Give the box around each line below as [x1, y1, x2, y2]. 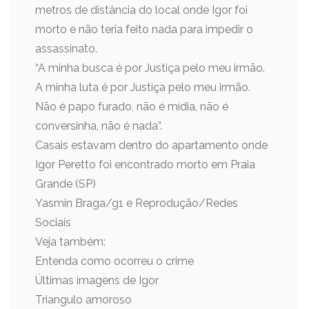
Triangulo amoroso [35, 293, 132, 306]
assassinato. [35, 42, 97, 55]
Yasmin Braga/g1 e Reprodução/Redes [35, 197, 238, 210]
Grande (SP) [35, 177, 96, 190]
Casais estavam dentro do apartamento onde [35, 139, 268, 152]
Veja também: [35, 235, 106, 248]
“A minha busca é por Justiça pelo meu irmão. [35, 61, 265, 74]
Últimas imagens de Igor [35, 274, 159, 287]
